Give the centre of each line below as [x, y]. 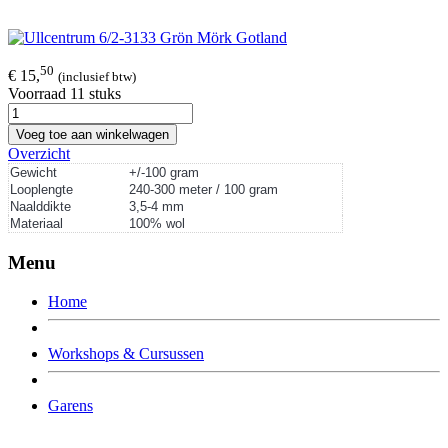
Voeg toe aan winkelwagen [92, 135]
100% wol [157, 224]
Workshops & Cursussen [126, 353]
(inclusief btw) [97, 77]
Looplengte [41, 190]
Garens [70, 405]
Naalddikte [40, 207]
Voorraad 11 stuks [64, 94]
